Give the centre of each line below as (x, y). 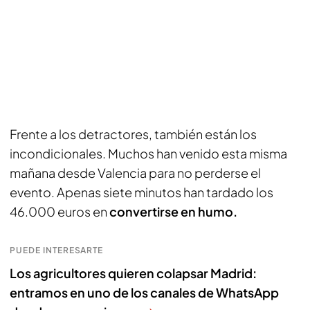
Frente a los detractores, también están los (133, 134)
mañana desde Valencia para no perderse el (135, 173)
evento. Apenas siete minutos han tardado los (142, 192)
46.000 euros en (60, 211)
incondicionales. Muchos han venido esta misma (148, 153)
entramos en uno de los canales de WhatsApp (144, 292)
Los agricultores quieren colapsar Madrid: (133, 273)
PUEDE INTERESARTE (57, 250)
